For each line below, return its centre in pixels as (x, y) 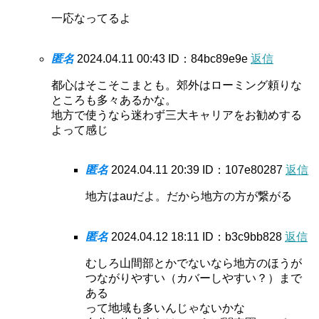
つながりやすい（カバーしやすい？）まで (194, 278)
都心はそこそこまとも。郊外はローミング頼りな (177, 85)
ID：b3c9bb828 (244, 237)
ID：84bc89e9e (209, 59)
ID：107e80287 (244, 170)
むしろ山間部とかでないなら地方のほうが (194, 263)
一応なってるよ (91, 19)
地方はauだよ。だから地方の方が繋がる (189, 197)
